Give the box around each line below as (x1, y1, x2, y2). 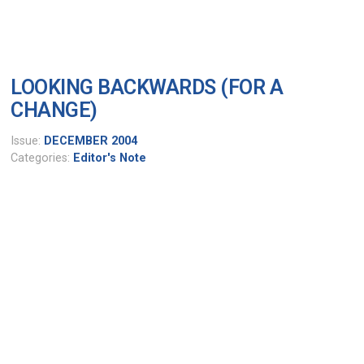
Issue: (11, 133, 45, 148)
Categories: (11, 150, 74, 165)
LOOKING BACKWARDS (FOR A (11, 76, 284, 100)
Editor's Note (73, 150, 147, 165)
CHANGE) (11, 98, 97, 123)
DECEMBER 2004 (44, 133, 138, 148)
